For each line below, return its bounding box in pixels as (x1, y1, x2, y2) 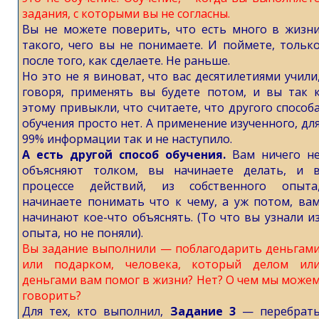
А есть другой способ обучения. (22, 147, 226, 162)
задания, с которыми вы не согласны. (22, 6, 230, 21)
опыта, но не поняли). (22, 225, 143, 241)
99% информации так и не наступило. (22, 131, 232, 147)
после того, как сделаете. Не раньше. (22, 53, 230, 68)
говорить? (22, 288, 81, 303)
